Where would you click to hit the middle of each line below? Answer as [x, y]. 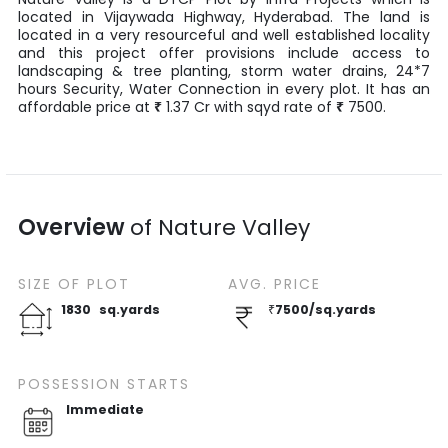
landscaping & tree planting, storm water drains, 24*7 [224, 70]
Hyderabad [292, 16]
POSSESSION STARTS [104, 383]
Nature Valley [234, 227]
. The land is [380, 16]
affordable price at [84, 106]
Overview [74, 227]
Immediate [105, 409]
